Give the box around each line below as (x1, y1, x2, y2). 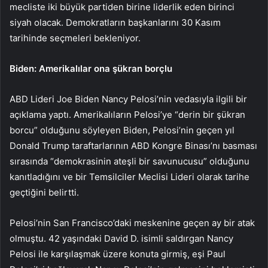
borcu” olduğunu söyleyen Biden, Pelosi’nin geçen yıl (10, 124, 234, 136)
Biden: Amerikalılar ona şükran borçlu (10, 63, 172, 75)
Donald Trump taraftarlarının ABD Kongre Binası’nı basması (10, 140, 257, 152)
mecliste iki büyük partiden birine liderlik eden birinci (10, 1, 234, 13)
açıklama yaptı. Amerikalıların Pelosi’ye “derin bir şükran (10, 109, 245, 121)
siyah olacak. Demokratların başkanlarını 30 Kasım (10, 17, 221, 29)
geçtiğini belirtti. (10, 187, 79, 199)
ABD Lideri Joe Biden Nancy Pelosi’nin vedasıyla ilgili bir (10, 93, 247, 105)
